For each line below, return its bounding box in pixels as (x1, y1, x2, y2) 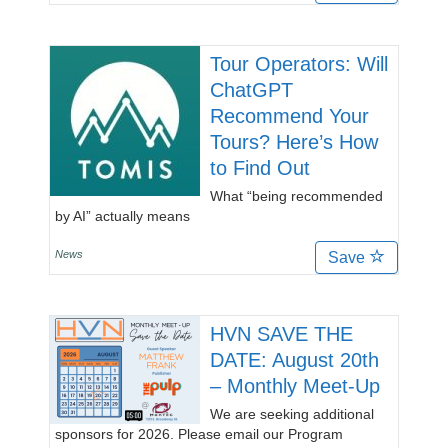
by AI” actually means (55, 208, 190, 224)
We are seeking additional (210, 406, 374, 422)
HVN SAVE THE (210, 323, 353, 345)
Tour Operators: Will (210, 53, 388, 75)
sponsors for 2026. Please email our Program (55, 426, 343, 442)
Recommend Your (210, 105, 369, 127)
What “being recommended (210, 188, 383, 204)
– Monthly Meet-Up (210, 375, 380, 397)
